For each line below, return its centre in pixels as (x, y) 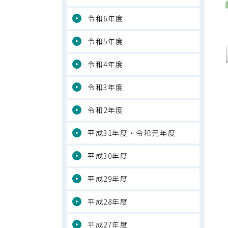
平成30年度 (108, 156)
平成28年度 (108, 202)
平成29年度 (108, 179)
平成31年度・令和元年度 (132, 133)
